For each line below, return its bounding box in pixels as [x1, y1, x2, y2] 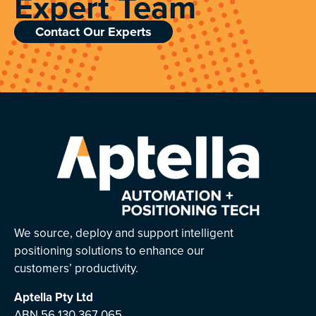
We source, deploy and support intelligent [14, 224, 233, 243]
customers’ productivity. [14, 260, 138, 278]
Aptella [14, 288, 52, 306]
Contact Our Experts [35, 23, 152, 41]
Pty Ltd [55, 288, 93, 306]
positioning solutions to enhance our [14, 242, 205, 260]
